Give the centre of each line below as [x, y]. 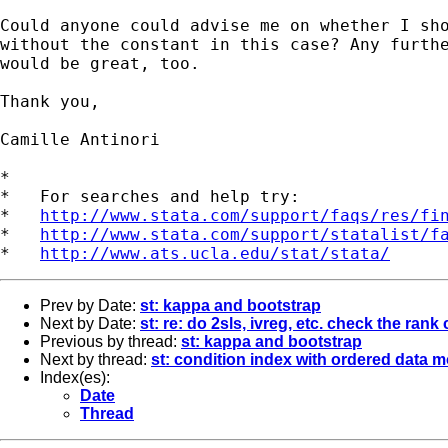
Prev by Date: [90, 305]
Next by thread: [95, 359]
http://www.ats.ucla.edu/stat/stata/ [215, 253]
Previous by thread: [110, 341]
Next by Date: [90, 323]
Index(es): [75, 377]
